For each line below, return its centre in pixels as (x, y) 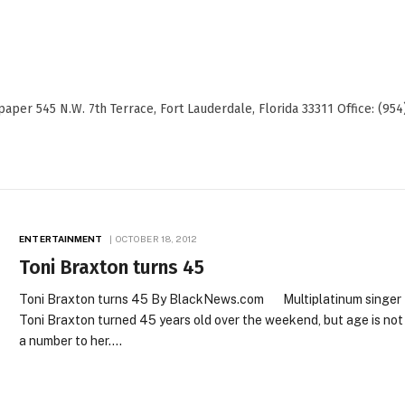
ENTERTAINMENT (61, 239)
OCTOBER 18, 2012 (156, 239)
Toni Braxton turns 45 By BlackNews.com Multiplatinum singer (211, 300)
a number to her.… (71, 341)
